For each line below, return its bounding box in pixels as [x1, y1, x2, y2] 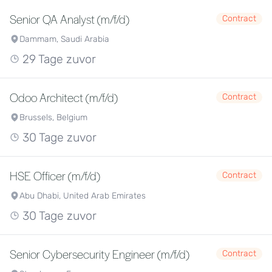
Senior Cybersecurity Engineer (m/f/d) [10, 246, 189, 262]
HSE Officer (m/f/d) [10, 168, 100, 183]
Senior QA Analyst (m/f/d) [10, 11, 129, 27]
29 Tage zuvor [19, 52, 96, 66]
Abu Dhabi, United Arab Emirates [19, 191, 146, 201]
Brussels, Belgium [19, 112, 87, 123]
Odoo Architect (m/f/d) [10, 89, 118, 105]
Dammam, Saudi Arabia [19, 34, 109, 44]
